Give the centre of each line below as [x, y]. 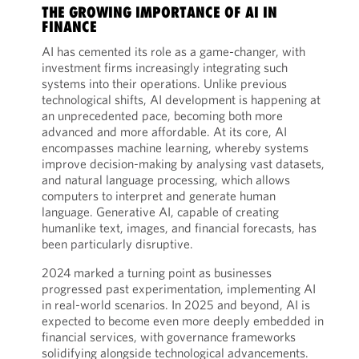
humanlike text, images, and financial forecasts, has [179, 228]
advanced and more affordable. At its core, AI [164, 131]
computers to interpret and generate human [158, 196]
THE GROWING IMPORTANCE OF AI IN [159, 12]
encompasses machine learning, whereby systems [175, 147]
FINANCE [69, 26]
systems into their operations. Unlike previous [164, 83]
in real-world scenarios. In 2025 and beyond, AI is [175, 305]
